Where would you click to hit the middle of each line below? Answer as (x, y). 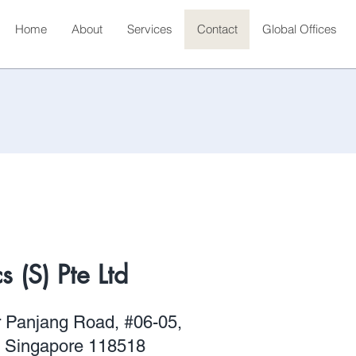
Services (150, 29)
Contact (217, 29)
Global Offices (300, 29)
